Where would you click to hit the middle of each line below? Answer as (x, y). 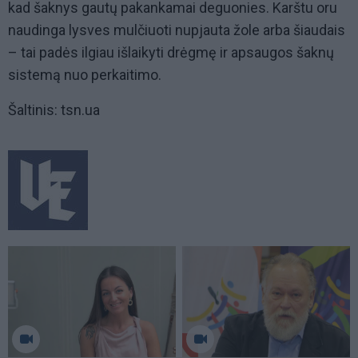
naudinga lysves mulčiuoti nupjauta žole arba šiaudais (177, 30)
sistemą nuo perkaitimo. (85, 75)
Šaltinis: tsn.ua (54, 110)
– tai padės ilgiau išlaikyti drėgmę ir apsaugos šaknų (171, 53)
